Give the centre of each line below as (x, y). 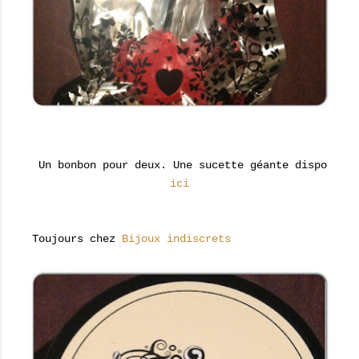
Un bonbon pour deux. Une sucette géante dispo (179, 165)
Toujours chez (74, 239)
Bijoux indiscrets (176, 239)
